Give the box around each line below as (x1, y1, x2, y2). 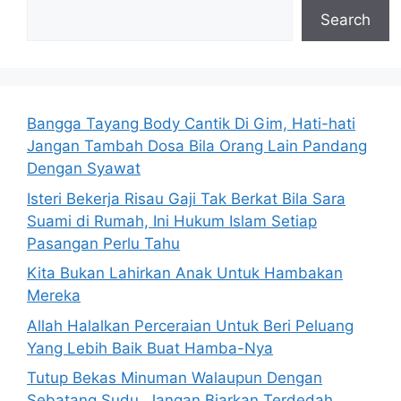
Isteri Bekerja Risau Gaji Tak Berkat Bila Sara (27, 189, 346, 208)
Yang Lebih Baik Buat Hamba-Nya (27, 338, 273, 357)
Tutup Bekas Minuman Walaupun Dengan (27, 369, 322, 387)
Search (320, 11, 371, 29)
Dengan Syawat (27, 159, 141, 177)
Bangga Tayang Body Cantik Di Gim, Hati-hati (27, 115, 355, 132)
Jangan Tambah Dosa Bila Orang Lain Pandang (27, 137, 367, 155)
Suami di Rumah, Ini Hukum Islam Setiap (27, 211, 317, 230)
